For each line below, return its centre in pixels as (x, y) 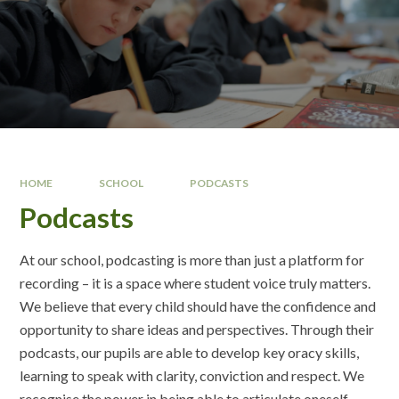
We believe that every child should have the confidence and (198, 306)
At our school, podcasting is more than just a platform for (192, 260)
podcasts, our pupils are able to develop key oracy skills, (190, 353)
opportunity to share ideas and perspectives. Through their (197, 330)
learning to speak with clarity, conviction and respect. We (192, 376)
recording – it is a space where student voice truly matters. (195, 283)
